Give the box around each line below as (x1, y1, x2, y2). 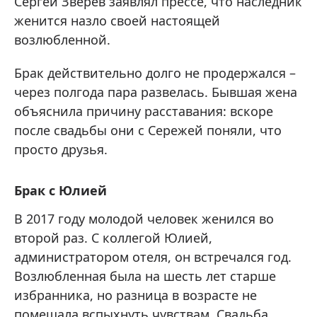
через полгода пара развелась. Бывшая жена (14, 83, 297, 101)
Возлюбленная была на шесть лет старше (14, 267, 276, 285)
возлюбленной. (14, 31, 110, 49)
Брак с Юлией (14, 182, 107, 200)
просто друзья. (14, 141, 108, 158)
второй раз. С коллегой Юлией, (14, 229, 212, 247)
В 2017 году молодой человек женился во (14, 210, 274, 228)
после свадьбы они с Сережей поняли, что (14, 122, 282, 139)
